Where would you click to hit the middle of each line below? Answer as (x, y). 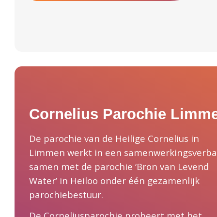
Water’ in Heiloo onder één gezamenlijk (114, 180)
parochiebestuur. (66, 194)
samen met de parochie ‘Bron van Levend (119, 166)
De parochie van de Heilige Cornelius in (114, 138)
